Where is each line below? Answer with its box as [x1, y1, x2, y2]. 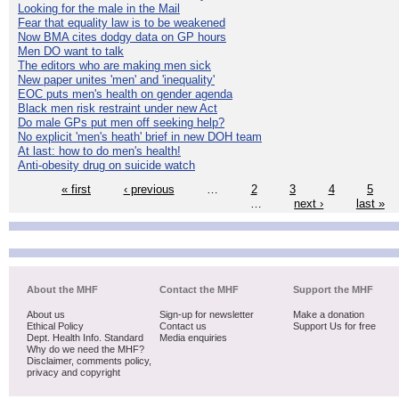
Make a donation [292, 309, 364, 321]
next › [294, 196, 324, 210]
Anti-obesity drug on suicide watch [18, 159, 195, 173]
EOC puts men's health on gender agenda [18, 87, 232, 102]
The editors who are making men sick [18, 59, 211, 73]
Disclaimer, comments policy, [27, 355, 151, 367]
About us [27, 309, 65, 321]
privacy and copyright [27, 367, 120, 379]
